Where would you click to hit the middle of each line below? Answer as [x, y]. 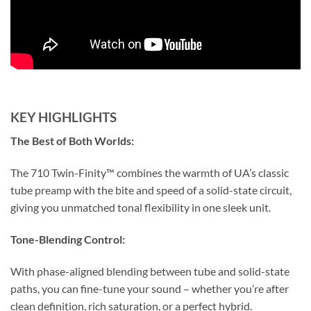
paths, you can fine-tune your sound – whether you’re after [150, 288]
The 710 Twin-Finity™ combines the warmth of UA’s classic [150, 173]
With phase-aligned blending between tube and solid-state [150, 271]
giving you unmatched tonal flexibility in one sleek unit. [141, 208]
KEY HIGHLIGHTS [64, 117]
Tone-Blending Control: [68, 239]
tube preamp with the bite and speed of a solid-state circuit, [151, 190]
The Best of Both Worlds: [72, 141]
